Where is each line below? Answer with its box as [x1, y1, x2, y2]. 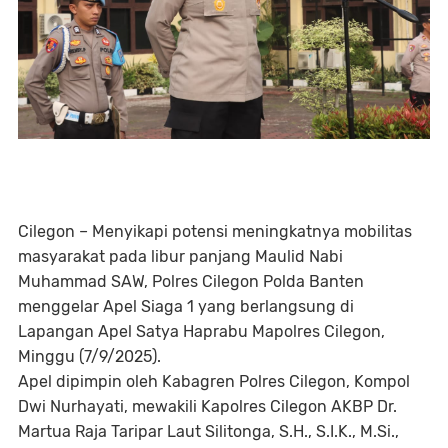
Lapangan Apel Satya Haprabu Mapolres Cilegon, [18, 321, 385, 341]
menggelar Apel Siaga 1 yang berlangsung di [18, 296, 354, 316]
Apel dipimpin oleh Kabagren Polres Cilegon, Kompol [18, 371, 410, 391]
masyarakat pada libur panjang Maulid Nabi [18, 246, 343, 266]
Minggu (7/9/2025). [18, 346, 161, 366]
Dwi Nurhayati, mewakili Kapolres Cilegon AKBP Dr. [18, 396, 397, 416]
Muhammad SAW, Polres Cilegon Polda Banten [18, 271, 364, 291]
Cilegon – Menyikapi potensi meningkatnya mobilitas [18, 221, 412, 241]
